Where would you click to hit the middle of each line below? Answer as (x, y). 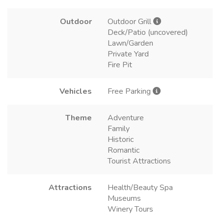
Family (119, 128)
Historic (121, 139)
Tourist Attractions (139, 161)
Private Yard (128, 54)
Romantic (124, 150)
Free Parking (130, 91)
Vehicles (76, 91)
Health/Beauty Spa (140, 187)
